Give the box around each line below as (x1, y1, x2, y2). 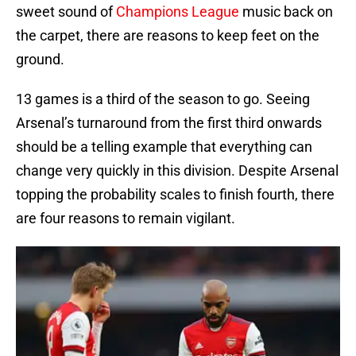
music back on (239, 3, 333, 21)
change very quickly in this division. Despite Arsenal (16, 162, 339, 180)
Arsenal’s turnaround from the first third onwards (16, 114, 322, 132)
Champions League (116, 3, 239, 21)
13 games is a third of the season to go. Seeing (16, 91, 310, 108)
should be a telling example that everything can (16, 138, 312, 156)
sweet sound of (16, 3, 116, 21)
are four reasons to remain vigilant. (16, 210, 235, 227)
